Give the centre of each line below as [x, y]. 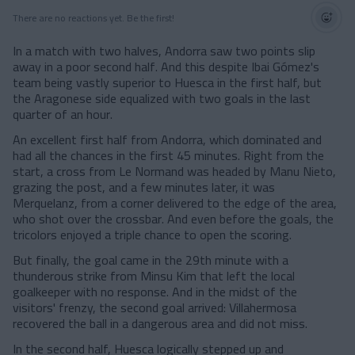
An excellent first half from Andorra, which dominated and [167, 139]
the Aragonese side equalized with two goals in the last [162, 98]
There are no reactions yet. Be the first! [94, 17]
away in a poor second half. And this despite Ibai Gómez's [166, 67]
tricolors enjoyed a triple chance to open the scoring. [152, 235]
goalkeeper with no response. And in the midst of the [155, 292]
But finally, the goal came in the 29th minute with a [151, 260]
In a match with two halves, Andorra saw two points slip [164, 51]
